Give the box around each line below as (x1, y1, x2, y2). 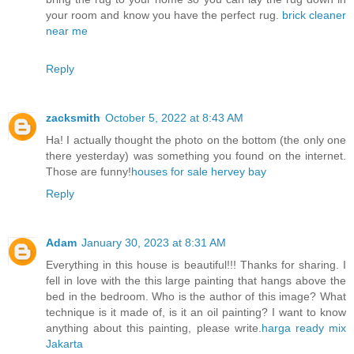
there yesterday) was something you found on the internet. (46, 149, 346, 163)
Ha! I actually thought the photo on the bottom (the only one (46, 134, 346, 147)
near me (46, 24, 88, 38)
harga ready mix (261, 322, 347, 335)
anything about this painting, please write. (46, 322, 262, 335)
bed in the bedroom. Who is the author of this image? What (46, 290, 346, 303)
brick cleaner (281, 9, 347, 22)
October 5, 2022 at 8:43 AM (105, 111, 243, 125)
